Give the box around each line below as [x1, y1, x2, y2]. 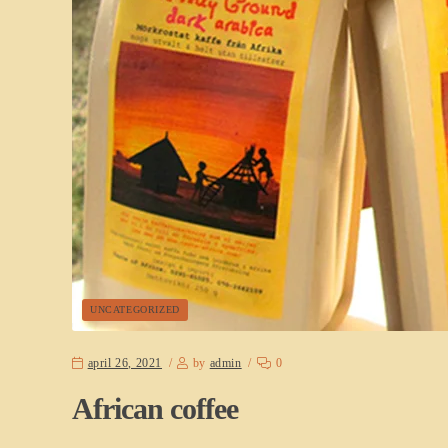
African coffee [72, 392, 238, 426]
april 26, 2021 [87, 356, 163, 371]
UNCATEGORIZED [90, 303, 180, 315]
